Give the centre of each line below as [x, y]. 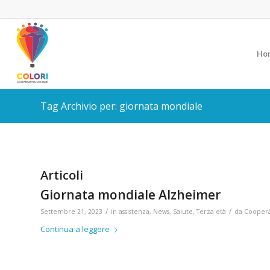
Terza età [211, 212]
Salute [183, 212]
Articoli [62, 175]
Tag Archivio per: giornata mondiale [121, 106]
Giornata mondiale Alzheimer [130, 195]
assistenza [134, 212]
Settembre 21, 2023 [71, 212]
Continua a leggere [75, 229]
